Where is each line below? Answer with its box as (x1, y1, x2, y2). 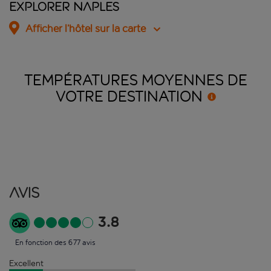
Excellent (9, 258, 44, 269)
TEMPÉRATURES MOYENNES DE (24, 71, 247, 90)
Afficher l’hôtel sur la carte (25, 22, 146, 36)
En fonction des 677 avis (15, 238, 96, 247)
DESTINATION (106, 87, 203, 106)
